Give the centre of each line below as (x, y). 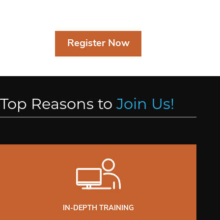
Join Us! (145, 104)
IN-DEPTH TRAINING (98, 208)
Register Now (98, 43)
